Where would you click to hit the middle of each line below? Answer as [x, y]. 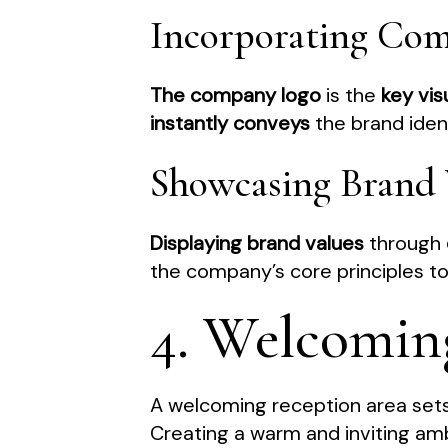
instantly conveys [230, 123]
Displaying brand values [257, 243]
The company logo [236, 95]
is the [351, 95]
